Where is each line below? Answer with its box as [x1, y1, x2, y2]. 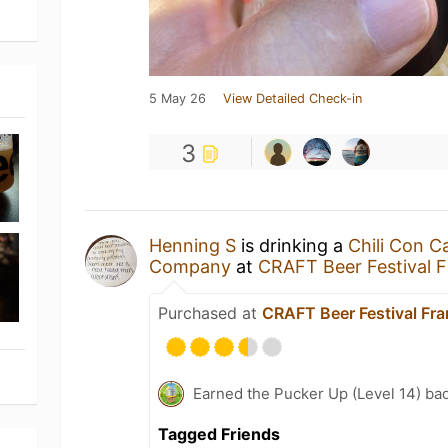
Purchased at [158, 303, 263, 323]
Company [149, 256, 232, 277]
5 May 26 [149, 91, 207, 106]
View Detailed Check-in [223, 91, 363, 106]
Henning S [149, 235, 237, 256]
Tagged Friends [158, 424, 281, 444]
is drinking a [236, 235, 349, 256]
